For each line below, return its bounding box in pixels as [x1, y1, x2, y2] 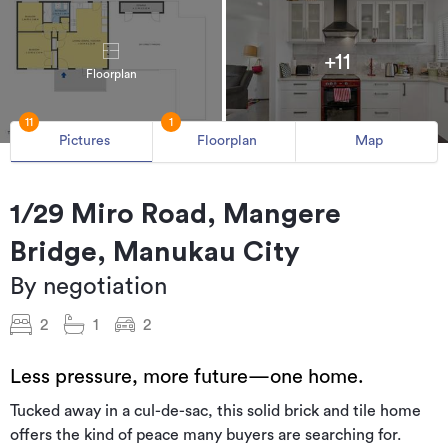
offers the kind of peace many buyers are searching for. [10, 426, 401, 443]
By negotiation [10, 274, 167, 299]
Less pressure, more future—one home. [10, 366, 364, 387]
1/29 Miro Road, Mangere [10, 199, 341, 228]
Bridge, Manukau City [10, 237, 300, 266]
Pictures [59, 134, 111, 149]
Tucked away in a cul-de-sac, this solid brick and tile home [10, 402, 421, 419]
